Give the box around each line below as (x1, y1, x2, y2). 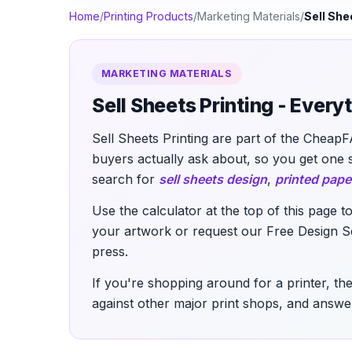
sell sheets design (159, 171, 267, 188)
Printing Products (104, 9, 193, 24)
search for (92, 171, 159, 188)
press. (92, 244, 128, 260)
